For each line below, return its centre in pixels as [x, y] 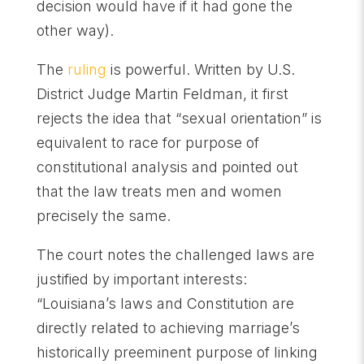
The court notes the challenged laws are [175, 255]
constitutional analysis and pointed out [167, 167]
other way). [75, 30]
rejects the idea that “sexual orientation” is [179, 118]
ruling [87, 69]
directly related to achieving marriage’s [168, 328]
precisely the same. [103, 216]
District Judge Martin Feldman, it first [162, 94]
